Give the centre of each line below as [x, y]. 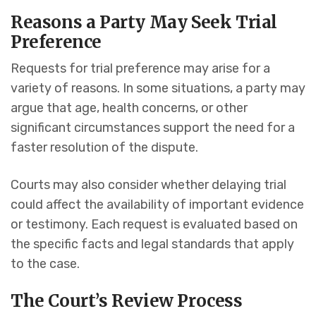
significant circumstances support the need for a [153, 128]
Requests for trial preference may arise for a [140, 69]
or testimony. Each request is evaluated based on [154, 225]
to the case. [45, 264]
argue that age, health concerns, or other [129, 108]
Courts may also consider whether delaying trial [148, 185]
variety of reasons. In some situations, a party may [158, 89]
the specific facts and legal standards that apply [152, 244]
